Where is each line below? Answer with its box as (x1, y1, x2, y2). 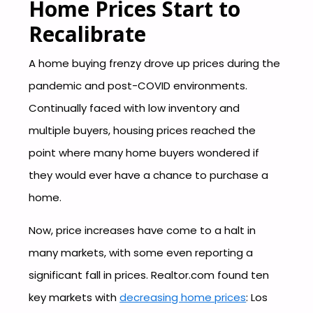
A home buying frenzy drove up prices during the (29, 55, 281, 71)
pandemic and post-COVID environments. (29, 78, 248, 93)
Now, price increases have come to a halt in (29, 222, 256, 238)
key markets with (29, 289, 120, 305)
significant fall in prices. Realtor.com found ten (29, 267, 270, 282)
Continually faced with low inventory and (29, 100, 240, 115)
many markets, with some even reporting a (29, 245, 254, 260)
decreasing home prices (119, 289, 247, 305)
